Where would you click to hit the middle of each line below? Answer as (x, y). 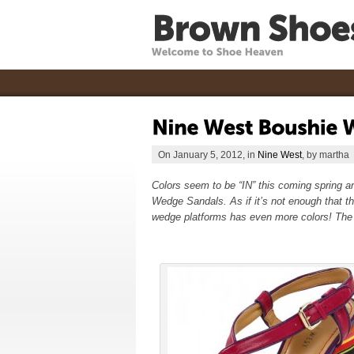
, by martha (326, 154)
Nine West (280, 154)
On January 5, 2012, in (208, 154)
